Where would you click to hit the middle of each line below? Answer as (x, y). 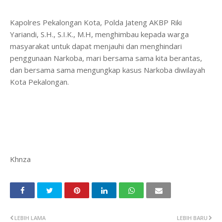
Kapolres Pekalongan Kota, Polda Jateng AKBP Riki (96, 23)
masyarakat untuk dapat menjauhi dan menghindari (96, 46)
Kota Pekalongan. (40, 82)
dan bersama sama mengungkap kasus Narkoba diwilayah (108, 70)
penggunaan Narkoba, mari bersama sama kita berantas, (106, 58)
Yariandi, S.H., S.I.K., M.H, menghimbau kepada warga (99, 34)
